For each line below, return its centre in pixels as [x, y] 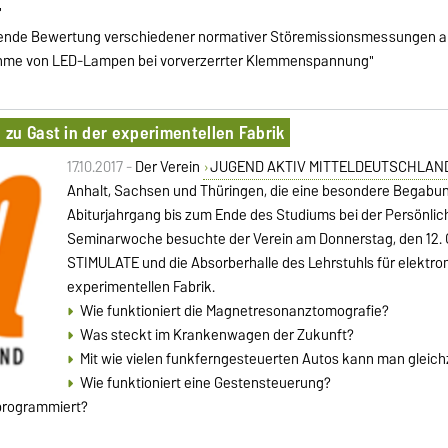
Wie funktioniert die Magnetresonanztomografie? [234, 310]
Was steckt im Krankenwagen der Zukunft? [216, 334]
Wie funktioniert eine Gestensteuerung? [205, 382]
